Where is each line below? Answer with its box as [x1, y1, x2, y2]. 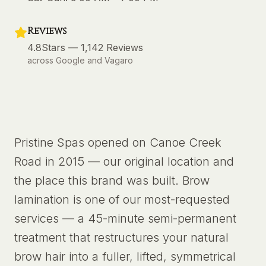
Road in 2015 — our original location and [14, 154, 234, 169]
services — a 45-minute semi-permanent [14, 211, 236, 226]
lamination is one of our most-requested [14, 192, 230, 207]
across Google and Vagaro [27, 55, 133, 65]
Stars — [42, 42, 78, 53]
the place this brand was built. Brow [14, 173, 210, 188]
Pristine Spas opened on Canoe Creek [14, 135, 221, 150]
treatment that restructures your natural [14, 230, 229, 245]
